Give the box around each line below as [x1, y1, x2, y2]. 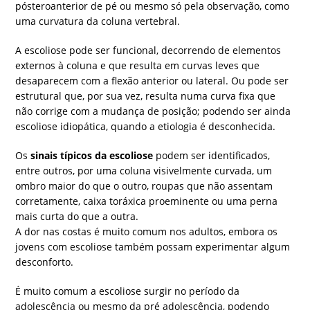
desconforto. [15, 255, 74, 269]
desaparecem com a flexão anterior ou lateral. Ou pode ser [15, 74, 289, 88]
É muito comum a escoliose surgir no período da [15, 284, 240, 298]
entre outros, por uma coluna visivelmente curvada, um [15, 164, 273, 178]
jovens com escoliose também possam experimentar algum [15, 240, 291, 254]
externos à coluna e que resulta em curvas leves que [15, 59, 260, 73]
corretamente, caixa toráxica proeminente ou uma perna [15, 194, 278, 208]
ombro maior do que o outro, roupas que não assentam [15, 179, 273, 193]
